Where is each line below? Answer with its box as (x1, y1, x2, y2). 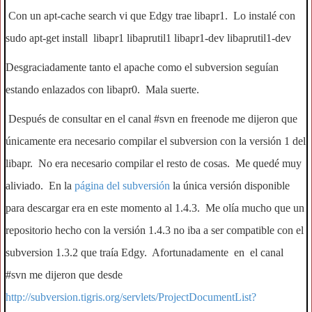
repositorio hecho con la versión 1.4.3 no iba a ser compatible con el (6, 224, 304, 236)
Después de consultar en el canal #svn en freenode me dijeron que (6, 113, 297, 125)
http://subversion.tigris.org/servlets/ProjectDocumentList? (6, 291, 256, 303)
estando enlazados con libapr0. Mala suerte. (6, 84, 199, 95)
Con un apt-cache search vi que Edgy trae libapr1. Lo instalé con (6, 10, 295, 22)
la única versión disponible (170, 180, 290, 192)
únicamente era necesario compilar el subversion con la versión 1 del (6, 135, 306, 147)
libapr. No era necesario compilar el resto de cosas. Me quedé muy (6, 157, 302, 169)
